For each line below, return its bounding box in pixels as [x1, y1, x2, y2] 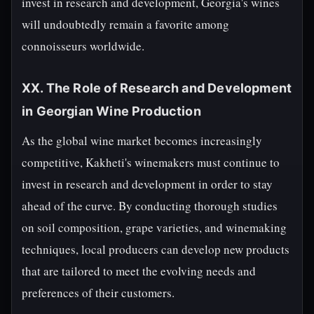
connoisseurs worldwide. [22, 38, 144, 54]
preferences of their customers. [22, 285, 175, 301]
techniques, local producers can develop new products [22, 241, 289, 257]
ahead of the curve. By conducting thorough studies [22, 198, 278, 214]
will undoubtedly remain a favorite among [22, 16, 229, 32]
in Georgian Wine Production [22, 104, 201, 118]
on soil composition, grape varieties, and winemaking [22, 219, 287, 235]
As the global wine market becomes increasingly [22, 132, 262, 149]
